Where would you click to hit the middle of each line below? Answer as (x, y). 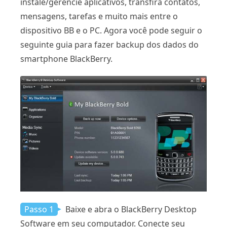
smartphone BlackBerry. (66, 59)
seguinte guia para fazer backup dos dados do (109, 45)
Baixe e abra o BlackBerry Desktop (130, 209)
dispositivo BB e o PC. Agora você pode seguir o (111, 31)
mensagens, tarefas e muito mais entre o (99, 16)
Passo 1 (39, 209)
